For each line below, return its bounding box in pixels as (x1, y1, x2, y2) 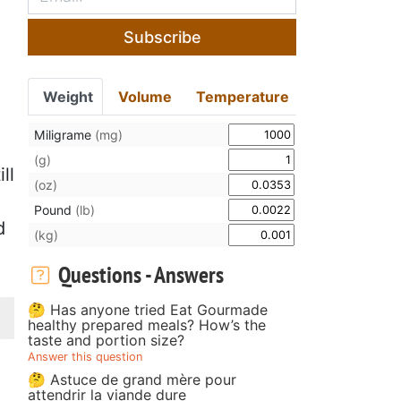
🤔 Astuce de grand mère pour (28, 370, 236, 388)
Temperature (196, 87, 290, 106)
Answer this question (28, 349, 142, 363)
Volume (117, 87, 172, 106)
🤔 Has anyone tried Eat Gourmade (28, 300, 268, 319)
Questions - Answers (53, 259, 224, 289)
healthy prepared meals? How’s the (28, 315, 266, 334)
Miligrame (34, 126, 95, 142)
